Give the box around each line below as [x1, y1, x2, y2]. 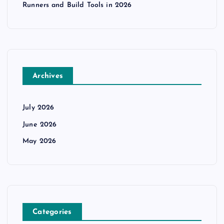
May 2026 [22, 137, 56, 145]
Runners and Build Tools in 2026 [22, 1, 132, 9]
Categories [32, 208, 72, 216]
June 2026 [22, 120, 57, 128]
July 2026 [22, 104, 54, 112]
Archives [32, 72, 63, 80]
